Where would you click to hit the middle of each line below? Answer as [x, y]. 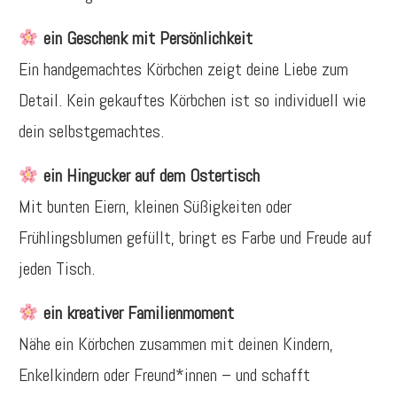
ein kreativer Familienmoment [138, 313]
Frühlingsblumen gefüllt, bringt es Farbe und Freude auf [195, 237]
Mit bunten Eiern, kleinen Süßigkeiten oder [155, 206]
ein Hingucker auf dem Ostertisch [151, 175]
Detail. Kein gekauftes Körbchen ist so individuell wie [192, 100]
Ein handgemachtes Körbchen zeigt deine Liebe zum [183, 69]
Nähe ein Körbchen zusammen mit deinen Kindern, [176, 344]
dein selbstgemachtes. [91, 131]
